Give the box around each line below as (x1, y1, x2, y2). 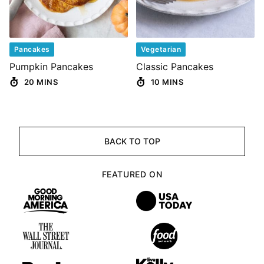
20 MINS (24, 77, 58, 87)
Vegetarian (141, 45, 181, 54)
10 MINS (151, 77, 184, 87)
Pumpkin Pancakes (9, 61, 93, 73)
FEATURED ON (101, 169, 163, 180)
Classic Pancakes (136, 61, 213, 73)
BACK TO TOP (104, 136, 160, 147)
